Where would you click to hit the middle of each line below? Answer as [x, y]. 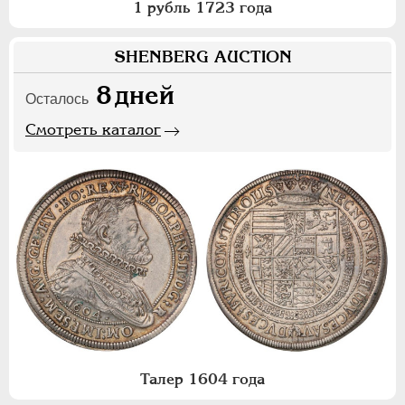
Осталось [57, 99]
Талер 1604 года [202, 379]
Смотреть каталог [93, 129]
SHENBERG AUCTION [202, 56]
